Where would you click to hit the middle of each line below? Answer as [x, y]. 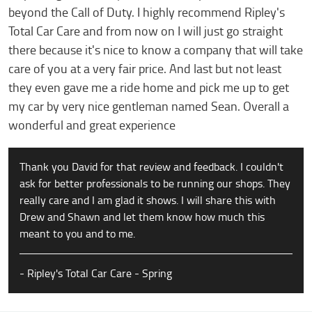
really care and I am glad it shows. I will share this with [148, 200]
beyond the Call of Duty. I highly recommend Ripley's [147, 13]
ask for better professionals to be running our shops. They [155, 184]
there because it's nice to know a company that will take [156, 50]
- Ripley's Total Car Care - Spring [96, 273]
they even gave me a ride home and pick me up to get [149, 88]
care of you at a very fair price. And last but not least [145, 69]
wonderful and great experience [92, 125]
